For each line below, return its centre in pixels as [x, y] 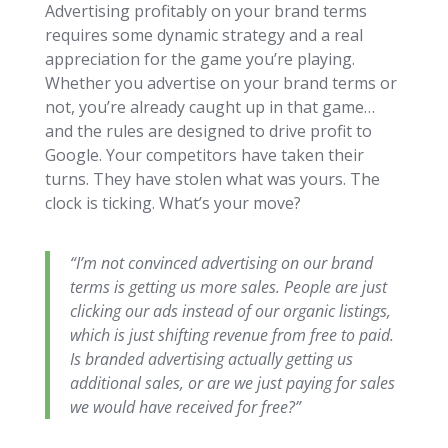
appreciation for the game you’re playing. [199, 58]
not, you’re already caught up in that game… [209, 106]
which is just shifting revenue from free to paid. [231, 334]
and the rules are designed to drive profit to [208, 130]
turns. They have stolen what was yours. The [212, 178]
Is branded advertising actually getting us [211, 358]
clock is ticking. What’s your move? [172, 202]
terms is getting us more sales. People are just [228, 286]
